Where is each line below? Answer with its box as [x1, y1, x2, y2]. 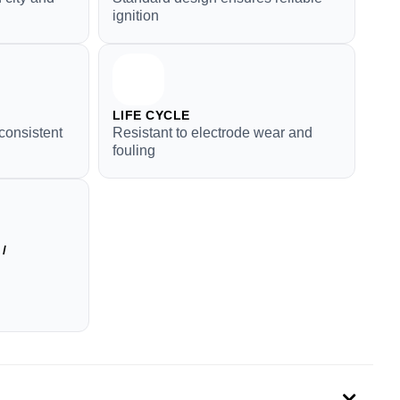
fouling [112, 143, 155, 158]
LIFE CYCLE [112, 108, 190, 122]
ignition [112, 8, 159, 23]
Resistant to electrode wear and [112, 125, 312, 140]
